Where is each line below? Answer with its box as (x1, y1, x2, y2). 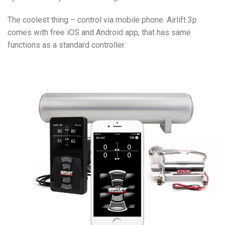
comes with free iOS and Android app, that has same (8, 28, 191, 38)
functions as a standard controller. (8, 40, 126, 50)
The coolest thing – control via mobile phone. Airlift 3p (8, 15, 197, 25)
